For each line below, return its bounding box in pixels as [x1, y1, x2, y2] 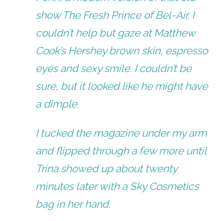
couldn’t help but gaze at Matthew [36, 27, 195, 39]
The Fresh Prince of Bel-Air [62, 9, 188, 22]
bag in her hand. [36, 198, 111, 211]
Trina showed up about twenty [36, 162, 178, 175]
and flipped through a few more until [36, 145, 207, 157]
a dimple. [36, 98, 79, 110]
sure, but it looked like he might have [36, 80, 208, 93]
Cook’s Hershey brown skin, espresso [36, 44, 208, 57]
